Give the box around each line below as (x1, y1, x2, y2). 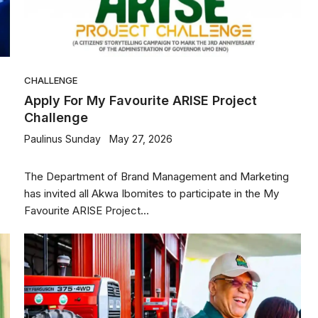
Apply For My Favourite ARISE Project (24, 93, 257, 108)
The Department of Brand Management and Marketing (24, 170, 289, 183)
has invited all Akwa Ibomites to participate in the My (24, 187, 279, 200)
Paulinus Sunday (24, 133, 101, 145)
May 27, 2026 (109, 133, 172, 145)
